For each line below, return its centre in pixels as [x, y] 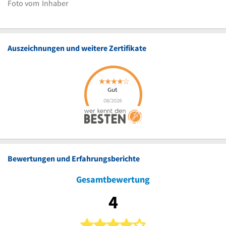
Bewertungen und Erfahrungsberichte [74, 158]
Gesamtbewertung [113, 179]
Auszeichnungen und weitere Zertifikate [77, 48]
